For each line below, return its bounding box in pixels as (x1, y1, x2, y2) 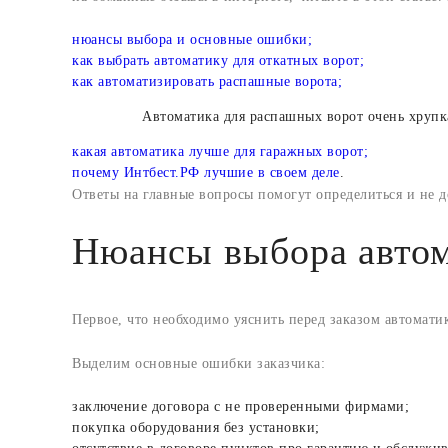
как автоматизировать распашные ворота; (72, 73, 342, 89)
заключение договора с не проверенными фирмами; (72, 398, 409, 414)
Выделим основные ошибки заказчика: (72, 355, 325, 371)
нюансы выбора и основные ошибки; (72, 31, 312, 47)
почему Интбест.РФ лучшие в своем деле (72, 164, 340, 180)
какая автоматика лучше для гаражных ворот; (72, 143, 368, 159)
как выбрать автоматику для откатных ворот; (72, 52, 364, 68)
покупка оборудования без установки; (72, 419, 320, 435)
